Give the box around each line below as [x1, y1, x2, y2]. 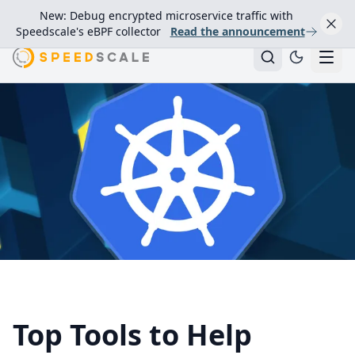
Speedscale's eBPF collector [15, 24, 164, 39]
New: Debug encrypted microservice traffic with [40, 8, 293, 23]
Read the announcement [170, 24, 305, 39]
